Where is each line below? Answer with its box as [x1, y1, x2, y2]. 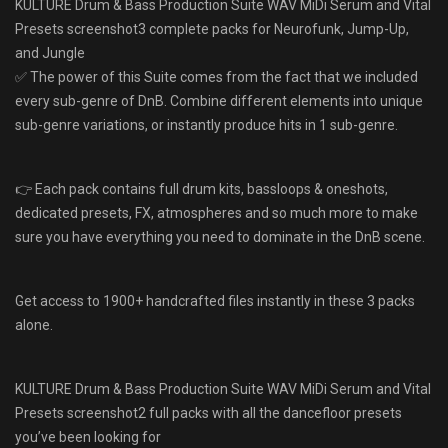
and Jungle [15, 44, 85, 61]
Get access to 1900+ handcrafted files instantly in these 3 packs [15, 292, 415, 309]
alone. [15, 316, 53, 333]
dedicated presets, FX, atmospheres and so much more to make [15, 204, 418, 221]
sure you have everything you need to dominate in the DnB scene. [15, 228, 425, 245]
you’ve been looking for [15, 428, 161, 445]
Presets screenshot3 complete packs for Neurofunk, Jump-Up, [15, 20, 409, 37]
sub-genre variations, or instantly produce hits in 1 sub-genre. [15, 116, 398, 133]
